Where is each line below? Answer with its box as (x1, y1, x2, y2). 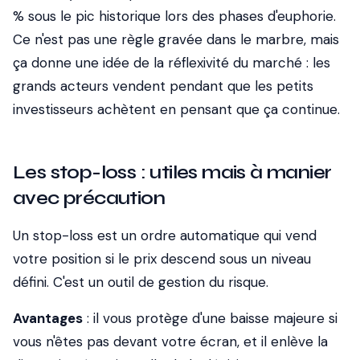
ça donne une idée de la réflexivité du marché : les (13, 54, 330, 72)
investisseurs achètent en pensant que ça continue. (13, 100, 340, 118)
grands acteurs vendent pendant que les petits (13, 77, 313, 95)
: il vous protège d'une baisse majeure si (83, 309, 337, 327)
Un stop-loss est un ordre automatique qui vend (13, 227, 317, 244)
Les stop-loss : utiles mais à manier (13, 161, 332, 184)
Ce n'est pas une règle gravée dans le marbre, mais (13, 31, 339, 48)
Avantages (13, 309, 83, 327)
